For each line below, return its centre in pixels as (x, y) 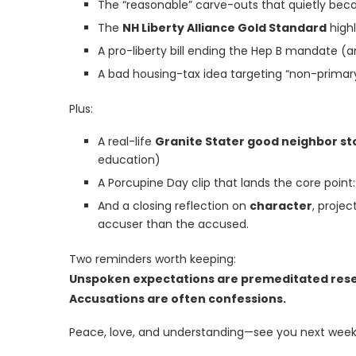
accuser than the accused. (173, 224)
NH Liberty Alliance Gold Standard (224, 28)
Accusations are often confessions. (178, 299)
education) (129, 160)
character (281, 206)
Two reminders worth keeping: (153, 259)
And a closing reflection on (174, 206)
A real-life (126, 141)
